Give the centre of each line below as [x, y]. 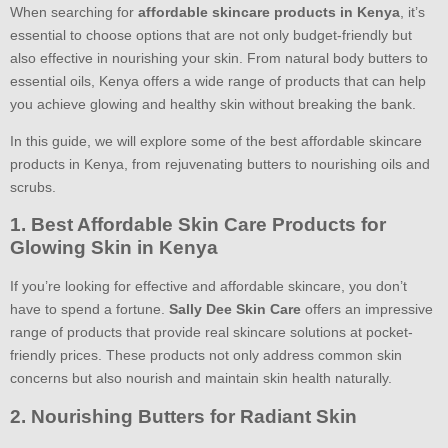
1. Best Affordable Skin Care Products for [198, 225]
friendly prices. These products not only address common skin [206, 355]
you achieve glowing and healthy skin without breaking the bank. [213, 103]
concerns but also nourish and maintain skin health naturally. [201, 378]
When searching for [74, 11]
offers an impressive [367, 309]
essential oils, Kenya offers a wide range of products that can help [218, 80]
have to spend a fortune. [89, 309]
